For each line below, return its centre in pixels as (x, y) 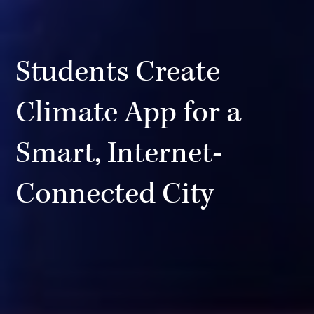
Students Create (118, 72)
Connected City (115, 194)
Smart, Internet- (119, 153)
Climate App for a (129, 113)
